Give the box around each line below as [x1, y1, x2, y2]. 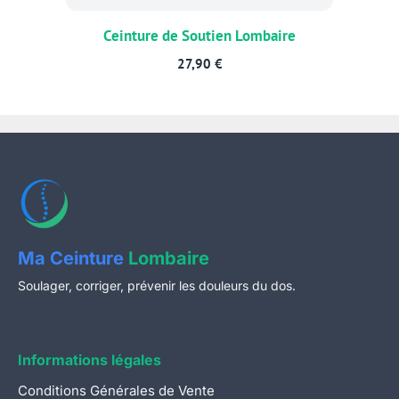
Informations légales [18, 351, 161, 370]
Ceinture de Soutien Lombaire [103, 26, 296, 46]
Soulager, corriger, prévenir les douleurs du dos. [18, 278, 296, 294]
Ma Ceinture [18, 248, 128, 270]
